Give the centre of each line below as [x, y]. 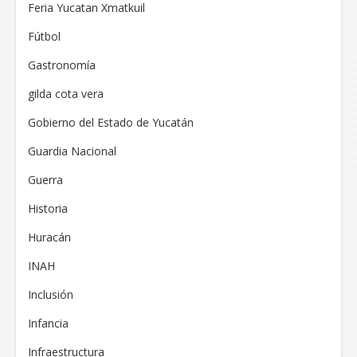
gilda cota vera [66, 94]
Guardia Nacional [72, 151]
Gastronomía [62, 65]
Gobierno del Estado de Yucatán [111, 123]
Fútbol [44, 37]
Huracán [49, 237]
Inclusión [51, 295]
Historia [48, 209]
